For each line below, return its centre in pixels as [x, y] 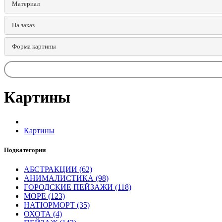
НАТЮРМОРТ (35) [57, 205]
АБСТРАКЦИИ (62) [58, 169]
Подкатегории [25, 150]
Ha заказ [23, 25]
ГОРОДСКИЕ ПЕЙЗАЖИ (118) [78, 187]
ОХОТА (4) [43, 214]
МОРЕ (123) [44, 196]
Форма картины [34, 46]
